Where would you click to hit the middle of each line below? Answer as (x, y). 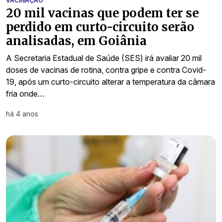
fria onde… (25, 94)
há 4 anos (22, 114)
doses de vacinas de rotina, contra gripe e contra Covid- (106, 70)
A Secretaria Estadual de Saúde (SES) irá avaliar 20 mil (104, 58)
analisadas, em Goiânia (76, 41)
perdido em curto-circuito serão (100, 27)
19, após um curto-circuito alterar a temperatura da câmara (111, 82)
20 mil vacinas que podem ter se (102, 13)
